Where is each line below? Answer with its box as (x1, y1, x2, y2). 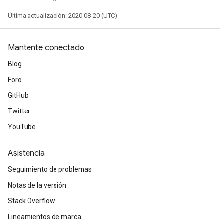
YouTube (8, 123, 36, 131)
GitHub (8, 91, 28, 99)
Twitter (8, 107, 30, 115)
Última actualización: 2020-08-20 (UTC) (8, 12, 117, 19)
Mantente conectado (8, 43, 84, 53)
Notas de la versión (8, 181, 66, 189)
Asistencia (8, 148, 45, 158)
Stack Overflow (8, 197, 55, 205)
